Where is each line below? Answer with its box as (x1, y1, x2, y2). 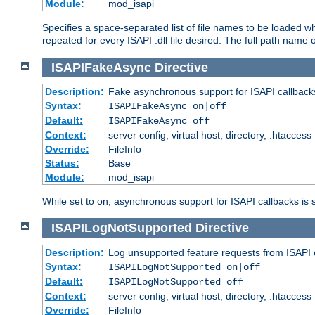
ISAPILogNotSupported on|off (108, 261, 260, 273)
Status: (44, 157, 79, 169)
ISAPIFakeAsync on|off (108, 101, 226, 112)
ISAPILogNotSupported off (108, 276, 243, 288)
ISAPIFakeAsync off (108, 115, 210, 127)
